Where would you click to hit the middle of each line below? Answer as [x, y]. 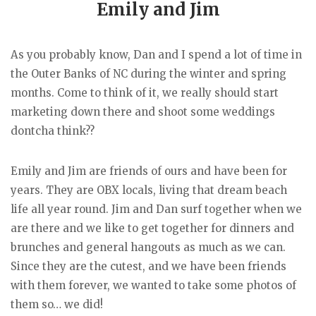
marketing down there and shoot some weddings [143, 111]
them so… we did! [57, 304]
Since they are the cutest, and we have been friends [148, 266]
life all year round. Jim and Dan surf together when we [156, 209]
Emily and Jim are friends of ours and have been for [149, 171]
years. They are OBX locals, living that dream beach [149, 190]
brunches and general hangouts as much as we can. [148, 247]
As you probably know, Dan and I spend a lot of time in [156, 54]
